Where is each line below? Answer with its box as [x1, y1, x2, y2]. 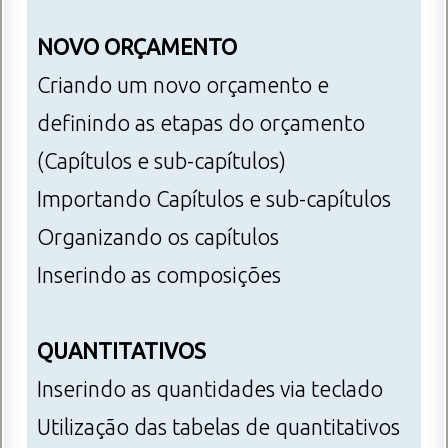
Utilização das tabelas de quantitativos [37, 415, 400, 440]
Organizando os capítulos [37, 225, 279, 250]
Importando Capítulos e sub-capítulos [37, 187, 391, 212]
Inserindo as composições [37, 263, 281, 288]
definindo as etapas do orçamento [37, 111, 365, 136]
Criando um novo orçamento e [37, 73, 329, 98]
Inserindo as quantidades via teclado [37, 377, 383, 402]
